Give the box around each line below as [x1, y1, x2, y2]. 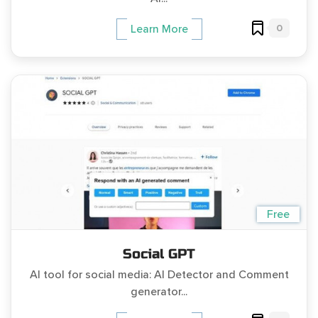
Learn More [130, 22, 188, 37]
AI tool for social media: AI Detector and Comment [29, 268, 289, 283]
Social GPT [123, 246, 195, 263]
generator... [131, 285, 187, 300]
